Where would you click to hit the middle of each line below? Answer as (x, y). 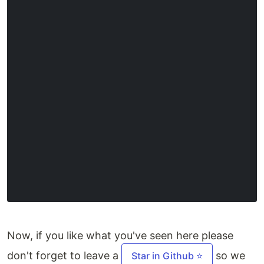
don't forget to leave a (64, 255)
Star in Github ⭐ (167, 255)
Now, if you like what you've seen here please (120, 235)
